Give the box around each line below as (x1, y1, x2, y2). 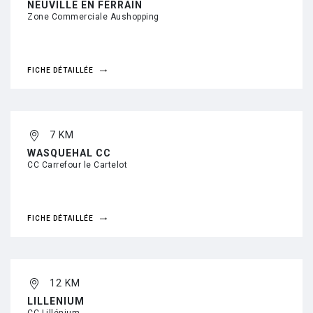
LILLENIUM (27, 296, 85, 307)
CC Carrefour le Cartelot (27, 160, 127, 170)
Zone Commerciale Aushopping (27, 12, 159, 22)
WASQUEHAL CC (27, 147, 111, 159)
